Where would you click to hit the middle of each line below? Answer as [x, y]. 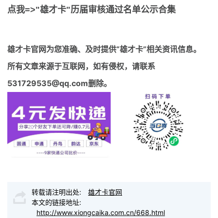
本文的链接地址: [56, 202]
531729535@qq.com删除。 [59, 83]
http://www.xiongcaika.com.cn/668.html [101, 213]
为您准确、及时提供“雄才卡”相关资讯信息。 [124, 49]
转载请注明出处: [57, 192]
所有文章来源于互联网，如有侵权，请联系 [81, 66]
